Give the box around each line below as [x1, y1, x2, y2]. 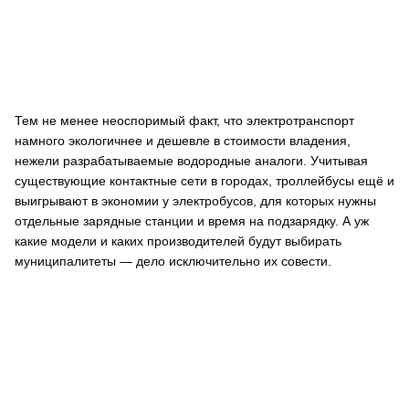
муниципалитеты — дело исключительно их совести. [15, 254, 331, 268]
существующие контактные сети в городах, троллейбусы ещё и [15, 173, 394, 188]
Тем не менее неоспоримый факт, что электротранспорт [15, 113, 354, 128]
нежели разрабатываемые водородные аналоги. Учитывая [15, 153, 368, 168]
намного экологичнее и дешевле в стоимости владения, [15, 133, 351, 148]
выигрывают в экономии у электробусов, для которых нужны [15, 194, 376, 208]
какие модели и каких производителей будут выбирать [15, 234, 341, 248]
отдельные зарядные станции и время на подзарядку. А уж [15, 214, 369, 228]
